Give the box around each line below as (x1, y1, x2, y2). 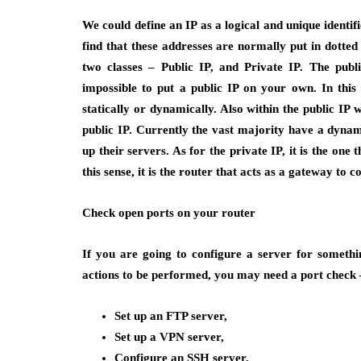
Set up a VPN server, (114, 330, 224, 343)
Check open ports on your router (82, 206, 255, 219)
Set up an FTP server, (114, 309, 227, 322)
